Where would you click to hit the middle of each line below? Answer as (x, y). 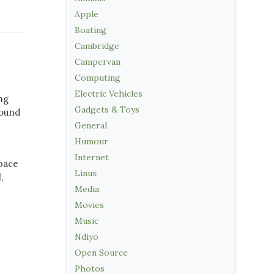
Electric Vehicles (109, 94)
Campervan (98, 62)
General (91, 125)
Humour (91, 141)
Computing (98, 78)
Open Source (101, 253)
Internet (92, 157)
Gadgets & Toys (107, 109)
